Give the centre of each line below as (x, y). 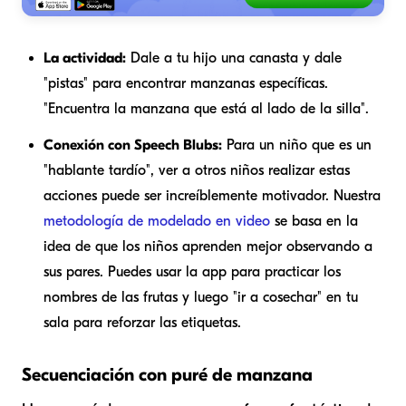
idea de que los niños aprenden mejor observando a (208, 246)
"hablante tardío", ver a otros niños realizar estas (197, 170)
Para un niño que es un (297, 145)
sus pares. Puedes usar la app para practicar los (192, 271)
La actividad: (85, 58)
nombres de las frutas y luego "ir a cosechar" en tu (201, 297)
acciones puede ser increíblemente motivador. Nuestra (212, 195)
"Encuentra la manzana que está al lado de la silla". (206, 108)
